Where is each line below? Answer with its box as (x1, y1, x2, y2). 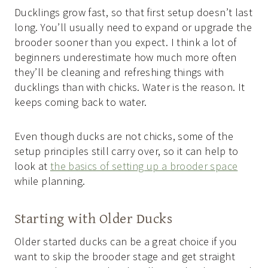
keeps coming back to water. (14, 95, 147, 109)
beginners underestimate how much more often (14, 50, 237, 64)
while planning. (14, 173, 86, 188)
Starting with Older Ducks (14, 207, 172, 229)
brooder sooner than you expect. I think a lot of (14, 35, 237, 49)
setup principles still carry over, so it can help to (14, 144, 239, 158)
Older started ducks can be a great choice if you (14, 234, 237, 248)
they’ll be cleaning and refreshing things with (14, 65, 224, 79)
